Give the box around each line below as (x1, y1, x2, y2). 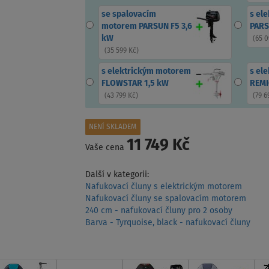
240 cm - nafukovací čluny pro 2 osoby (85, 207, 232, 216)
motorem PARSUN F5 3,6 (101, 22, 192, 31)
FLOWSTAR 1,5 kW (101, 79, 169, 88)
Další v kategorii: (85, 171, 149, 180)
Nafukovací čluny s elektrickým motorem (85, 183, 242, 192)
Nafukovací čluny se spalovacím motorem (85, 195, 246, 204)
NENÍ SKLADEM (88, 124, 137, 131)
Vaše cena (85, 144, 127, 153)
